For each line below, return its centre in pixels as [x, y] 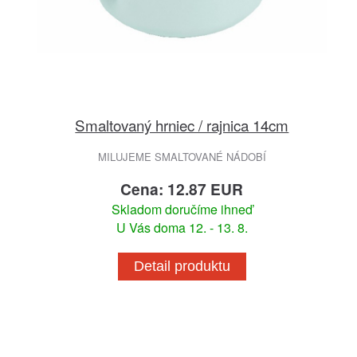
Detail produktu [182, 267]
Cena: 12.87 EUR [182, 189]
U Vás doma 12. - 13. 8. [182, 228]
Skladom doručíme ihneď [182, 210]
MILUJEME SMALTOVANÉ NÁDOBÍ [182, 157]
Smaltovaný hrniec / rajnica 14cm [182, 125]
